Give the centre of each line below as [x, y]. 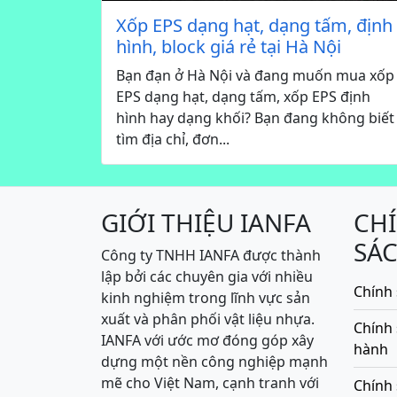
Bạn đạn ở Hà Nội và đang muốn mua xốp [255, 76]
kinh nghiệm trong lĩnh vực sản [206, 298]
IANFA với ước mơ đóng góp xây [207, 341]
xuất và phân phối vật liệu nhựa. [208, 319]
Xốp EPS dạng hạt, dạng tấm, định [254, 26]
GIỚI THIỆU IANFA [206, 223]
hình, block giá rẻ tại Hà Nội [229, 47]
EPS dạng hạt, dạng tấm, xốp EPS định [243, 97]
